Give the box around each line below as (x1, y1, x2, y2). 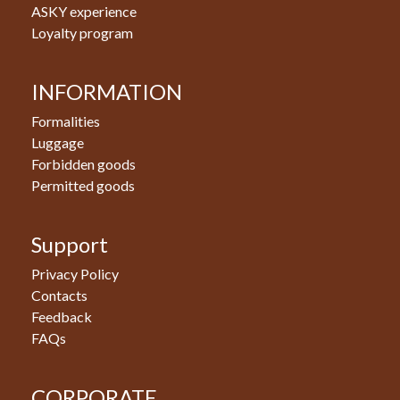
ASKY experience (31, 3, 137, 20)
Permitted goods (31, 177, 135, 194)
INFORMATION (31, 79, 182, 104)
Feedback (31, 308, 92, 325)
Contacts (31, 287, 87, 304)
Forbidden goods (31, 155, 136, 172)
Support (31, 231, 108, 257)
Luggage (31, 134, 84, 151)
